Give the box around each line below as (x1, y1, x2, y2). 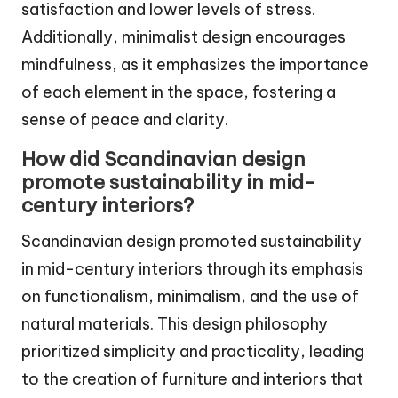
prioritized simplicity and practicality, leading (21, 341, 364, 362)
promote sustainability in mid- (21, 170, 316, 195)
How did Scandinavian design (21, 147, 306, 172)
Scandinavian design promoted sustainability (21, 231, 362, 252)
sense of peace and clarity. (21, 109, 228, 131)
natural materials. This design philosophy (21, 314, 328, 335)
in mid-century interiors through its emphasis (21, 259, 363, 280)
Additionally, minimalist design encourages (21, 27, 346, 48)
